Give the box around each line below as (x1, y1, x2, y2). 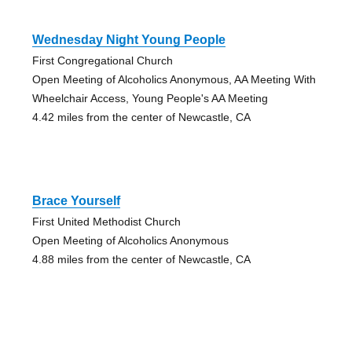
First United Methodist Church (31, 215, 181, 229)
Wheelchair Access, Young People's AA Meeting (31, 92, 268, 105)
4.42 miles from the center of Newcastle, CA (31, 111, 251, 124)
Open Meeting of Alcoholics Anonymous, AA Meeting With (31, 73, 316, 86)
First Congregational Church (31, 54, 173, 68)
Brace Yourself (31, 194, 120, 208)
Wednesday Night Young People (31, 33, 225, 47)
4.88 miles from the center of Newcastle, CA (31, 253, 251, 266)
